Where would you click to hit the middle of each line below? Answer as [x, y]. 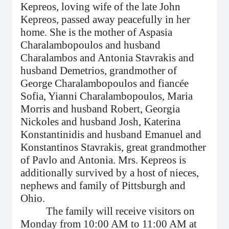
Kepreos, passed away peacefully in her [105, 19]
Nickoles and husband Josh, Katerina [100, 122]
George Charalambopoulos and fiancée [105, 83]
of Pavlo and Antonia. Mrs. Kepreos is [103, 160]
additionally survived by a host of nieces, [110, 173]
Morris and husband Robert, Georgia [100, 109]
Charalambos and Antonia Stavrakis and [107, 58]
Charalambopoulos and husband [90, 45]
